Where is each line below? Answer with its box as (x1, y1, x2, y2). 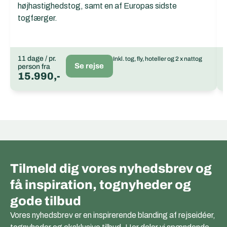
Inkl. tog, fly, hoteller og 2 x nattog (112, 55, 202, 63)
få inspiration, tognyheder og (10, 178, 191, 192)
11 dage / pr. (18, 55, 56, 63)
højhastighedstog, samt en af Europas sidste (18, 2, 177, 11)
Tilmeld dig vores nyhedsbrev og (10, 162, 212, 176)
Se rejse (74, 62, 104, 70)
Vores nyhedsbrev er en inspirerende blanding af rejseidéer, (10, 211, 215, 220)
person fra (18, 63, 50, 71)
